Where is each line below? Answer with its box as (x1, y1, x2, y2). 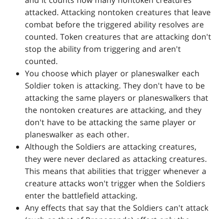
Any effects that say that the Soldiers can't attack (25, 202, 209, 214)
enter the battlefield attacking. (25, 190, 138, 201)
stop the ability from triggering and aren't (25, 44, 181, 55)
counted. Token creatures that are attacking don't (25, 31, 212, 43)
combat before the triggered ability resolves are (25, 19, 204, 30)
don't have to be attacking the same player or (25, 117, 197, 128)
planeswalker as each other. (25, 129, 130, 140)
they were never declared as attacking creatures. (25, 153, 207, 165)
